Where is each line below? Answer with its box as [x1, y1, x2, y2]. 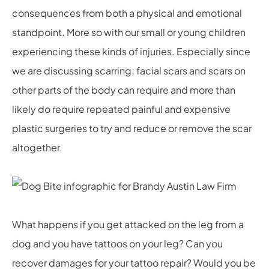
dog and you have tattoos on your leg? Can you [12, 237, 223, 250]
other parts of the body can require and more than [12, 83, 235, 96]
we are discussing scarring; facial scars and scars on [12, 64, 246, 77]
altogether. [12, 141, 62, 154]
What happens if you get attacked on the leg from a [12, 217, 244, 231]
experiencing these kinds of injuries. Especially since [12, 44, 250, 58]
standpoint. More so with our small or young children [12, 25, 246, 38]
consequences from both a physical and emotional [12, 6, 242, 19]
